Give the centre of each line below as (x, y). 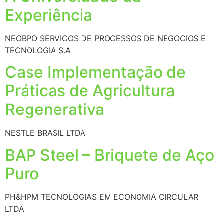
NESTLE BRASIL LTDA (45, 133)
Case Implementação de (95, 72)
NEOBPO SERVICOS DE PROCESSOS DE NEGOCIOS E (105, 39)
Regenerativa (55, 110)
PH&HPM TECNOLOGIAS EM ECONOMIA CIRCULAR (102, 197)
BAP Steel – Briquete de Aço (110, 155)
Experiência (49, 15)
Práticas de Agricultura (90, 91)
